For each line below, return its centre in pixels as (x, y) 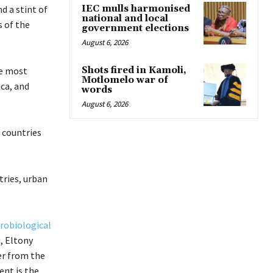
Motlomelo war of (125, 80)
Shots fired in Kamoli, (134, 70)
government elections (135, 28)
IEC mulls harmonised (136, 9)
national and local (125, 18)
